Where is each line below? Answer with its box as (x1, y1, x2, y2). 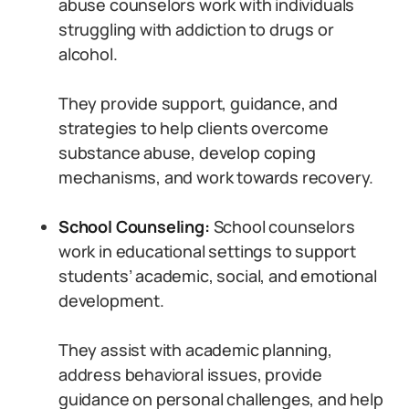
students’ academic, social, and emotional (58, 265, 377, 287)
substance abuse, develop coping (58, 142, 316, 163)
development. (58, 289, 164, 311)
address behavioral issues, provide (58, 363, 322, 385)
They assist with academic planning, (58, 339, 332, 361)
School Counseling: (58, 215, 210, 237)
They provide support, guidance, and (58, 92, 338, 114)
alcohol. (58, 43, 118, 65)
